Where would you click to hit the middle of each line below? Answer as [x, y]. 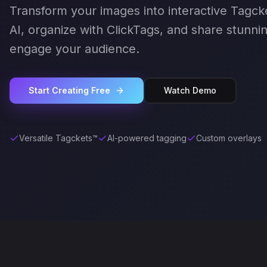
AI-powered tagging [147, 138]
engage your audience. [74, 49]
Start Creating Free [69, 90]
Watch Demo [190, 90]
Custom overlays [229, 138]
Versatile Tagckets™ [58, 138]
